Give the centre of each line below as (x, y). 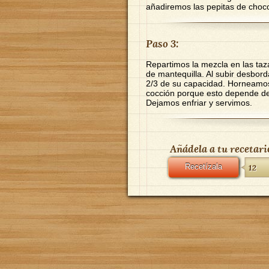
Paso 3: (162, 43)
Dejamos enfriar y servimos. (199, 102)
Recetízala (204, 167)
